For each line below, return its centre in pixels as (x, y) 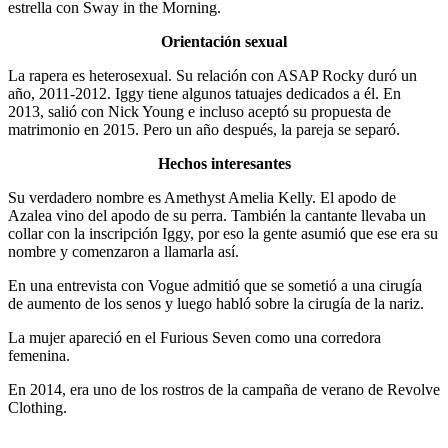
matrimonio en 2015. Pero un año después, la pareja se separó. (204, 130)
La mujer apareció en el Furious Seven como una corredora (194, 338)
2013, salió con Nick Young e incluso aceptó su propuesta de (199, 112)
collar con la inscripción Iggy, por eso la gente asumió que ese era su (223, 234)
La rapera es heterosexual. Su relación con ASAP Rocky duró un (212, 76)
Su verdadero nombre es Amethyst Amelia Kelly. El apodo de (202, 198)
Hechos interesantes (224, 164)
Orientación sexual (224, 42)
